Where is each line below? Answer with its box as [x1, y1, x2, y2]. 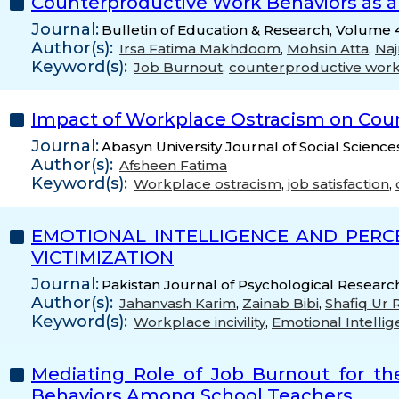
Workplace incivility [134, 313, 265, 330]
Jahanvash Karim [119, 295, 236, 312]
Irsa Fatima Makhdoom [119, 40, 281, 57]
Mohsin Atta [287, 40, 369, 57]
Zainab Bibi [242, 295, 319, 312]
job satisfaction [288, 175, 389, 192]
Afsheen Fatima [119, 157, 227, 174]
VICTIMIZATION [31, 247, 174, 268]
